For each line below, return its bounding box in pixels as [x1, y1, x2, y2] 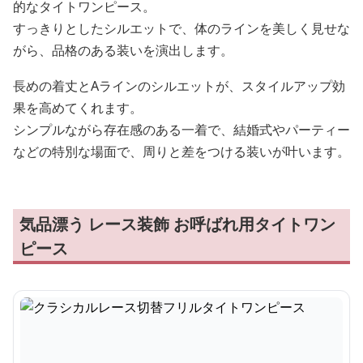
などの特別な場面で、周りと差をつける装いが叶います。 [13, 143, 350, 160]
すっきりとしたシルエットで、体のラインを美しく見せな [13, 19, 350, 37]
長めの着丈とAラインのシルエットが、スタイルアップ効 [13, 77, 345, 95]
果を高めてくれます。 [13, 99, 143, 117]
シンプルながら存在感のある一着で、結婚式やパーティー [13, 121, 350, 139]
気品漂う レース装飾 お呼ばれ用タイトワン [19, 213, 335, 235]
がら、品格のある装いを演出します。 [13, 41, 233, 59]
